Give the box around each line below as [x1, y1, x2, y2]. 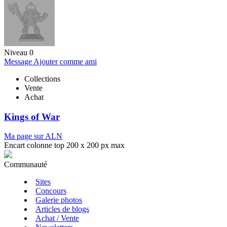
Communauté [4, 160, 47, 169]
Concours [35, 186, 66, 196]
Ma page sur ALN [4, 132, 62, 141]
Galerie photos [35, 196, 82, 205]
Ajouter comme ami [33, 57, 97, 66]
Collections [24, 74, 60, 83]
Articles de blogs [35, 205, 89, 214]
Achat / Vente [35, 214, 79, 223]
